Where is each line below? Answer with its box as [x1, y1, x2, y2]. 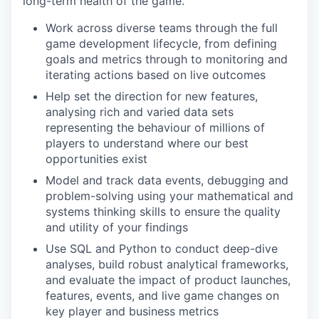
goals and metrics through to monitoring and [46, 52, 288, 66]
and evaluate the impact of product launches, [46, 273, 291, 287]
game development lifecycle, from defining [46, 36, 277, 51]
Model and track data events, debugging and [46, 173, 288, 187]
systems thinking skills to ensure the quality [46, 204, 281, 219]
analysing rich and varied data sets [46, 105, 234, 119]
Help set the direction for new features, [46, 89, 258, 103]
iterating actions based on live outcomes [46, 68, 266, 82]
